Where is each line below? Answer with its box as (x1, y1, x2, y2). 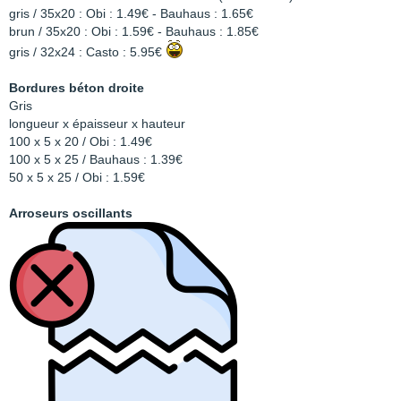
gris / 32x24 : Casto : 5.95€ (9, 45, 166, 59)
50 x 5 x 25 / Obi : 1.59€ (9, 170, 145, 184)
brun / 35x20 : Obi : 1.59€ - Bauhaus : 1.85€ (9, 24, 259, 38)
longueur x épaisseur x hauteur (9, 116, 185, 131)
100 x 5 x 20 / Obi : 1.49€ (9, 134, 152, 149)
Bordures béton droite (9, 81, 144, 95)
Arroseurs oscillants (9, 206, 132, 220)
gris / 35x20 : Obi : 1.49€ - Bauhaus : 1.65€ (9, 6, 253, 21)
